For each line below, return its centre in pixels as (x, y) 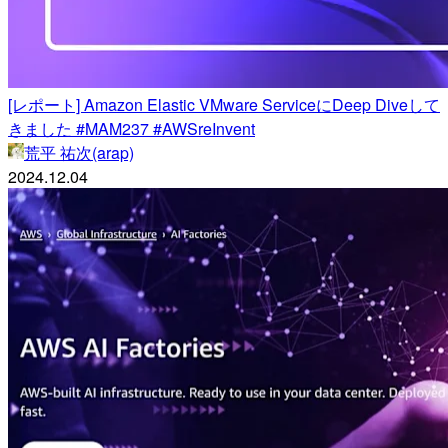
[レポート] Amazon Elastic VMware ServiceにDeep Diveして (224, 105)
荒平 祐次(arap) (79, 153)
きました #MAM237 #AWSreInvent (131, 129)
